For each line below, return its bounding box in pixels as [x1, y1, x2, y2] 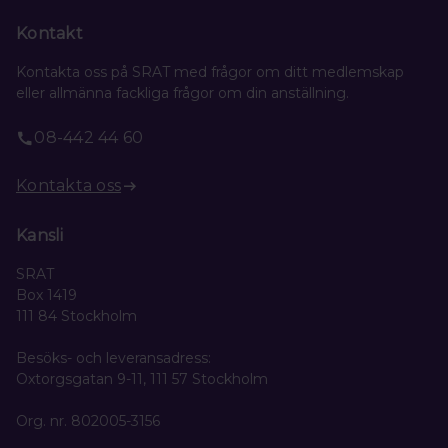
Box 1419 [16, 285, 77, 304]
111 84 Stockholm [16, 306, 137, 325]
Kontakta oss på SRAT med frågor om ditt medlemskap [16, 62, 404, 81]
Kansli [16, 225, 64, 245]
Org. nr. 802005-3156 [16, 411, 160, 430]
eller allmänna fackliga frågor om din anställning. [16, 83, 349, 102]
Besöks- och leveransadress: [16, 348, 211, 367]
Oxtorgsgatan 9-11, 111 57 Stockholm [16, 369, 268, 388]
